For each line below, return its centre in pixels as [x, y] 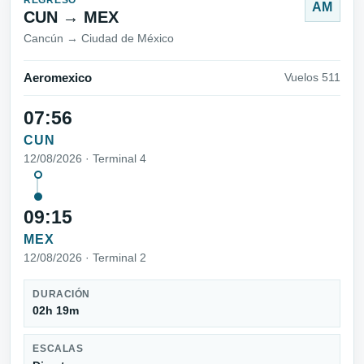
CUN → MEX [71, 17]
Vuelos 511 [312, 77]
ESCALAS [58, 348]
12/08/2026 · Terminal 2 [85, 257]
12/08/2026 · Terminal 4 [85, 159]
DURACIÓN [61, 294]
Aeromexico [58, 78]
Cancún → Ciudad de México [99, 38]
